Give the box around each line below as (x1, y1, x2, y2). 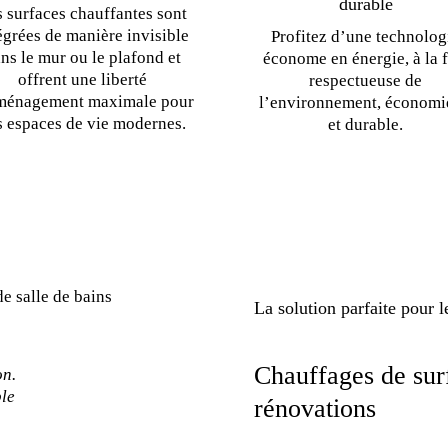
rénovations (253, 394, 376, 424)
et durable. (328, 114, 404, 134)
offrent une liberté (17, 69, 147, 89)
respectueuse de (309, 70, 423, 90)
